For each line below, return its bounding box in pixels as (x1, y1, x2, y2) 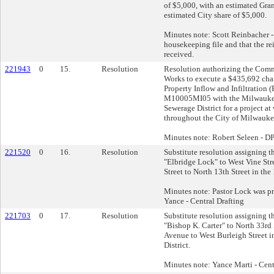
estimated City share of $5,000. (164, 10, 267, 20)
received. (164, 50, 194, 59)
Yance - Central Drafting (164, 196, 244, 206)
